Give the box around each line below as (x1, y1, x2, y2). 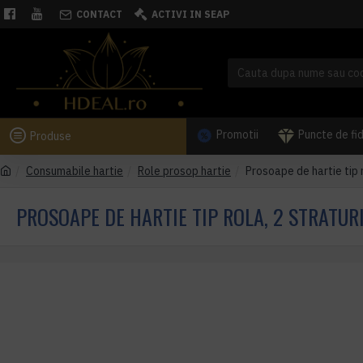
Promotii (216, 127, 258, 142)
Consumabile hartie (26, 164, 123, 178)
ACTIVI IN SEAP (152, 7, 229, 20)
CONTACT (76, 7, 122, 20)
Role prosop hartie (138, 164, 231, 178)
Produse (30, 128, 71, 143)
